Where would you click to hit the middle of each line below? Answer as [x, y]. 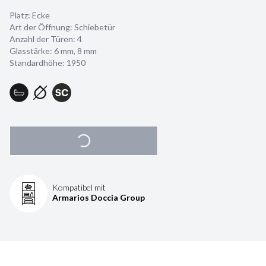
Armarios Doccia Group [99, 197]
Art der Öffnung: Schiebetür [62, 27]
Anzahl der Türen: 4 [46, 39]
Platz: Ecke [30, 15]
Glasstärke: [32, 51]
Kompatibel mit [79, 187]
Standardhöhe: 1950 [47, 63]
